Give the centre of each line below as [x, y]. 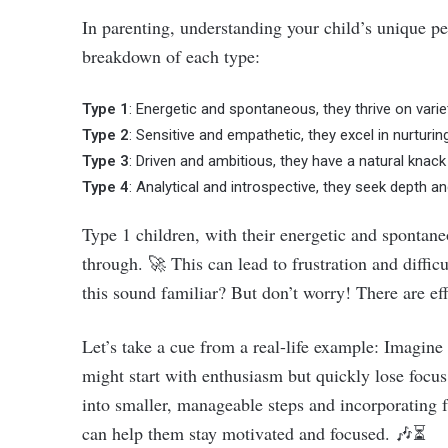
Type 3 [105, 161]
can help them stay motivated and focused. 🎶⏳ [254, 433]
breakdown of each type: [171, 56]
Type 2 [105, 135]
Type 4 [105, 187]
